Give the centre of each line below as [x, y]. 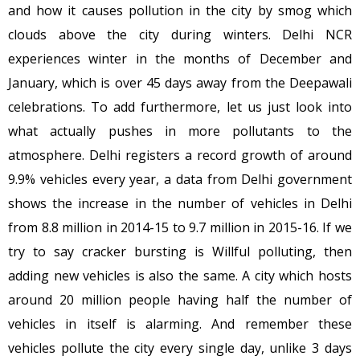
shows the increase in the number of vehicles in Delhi [180, 203]
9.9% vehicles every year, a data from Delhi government [180, 179]
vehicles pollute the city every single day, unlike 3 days [180, 348]
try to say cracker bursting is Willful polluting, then [180, 251]
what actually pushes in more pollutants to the [180, 131]
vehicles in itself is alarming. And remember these [180, 323]
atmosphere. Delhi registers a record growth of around [180, 155]
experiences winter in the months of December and [180, 58]
